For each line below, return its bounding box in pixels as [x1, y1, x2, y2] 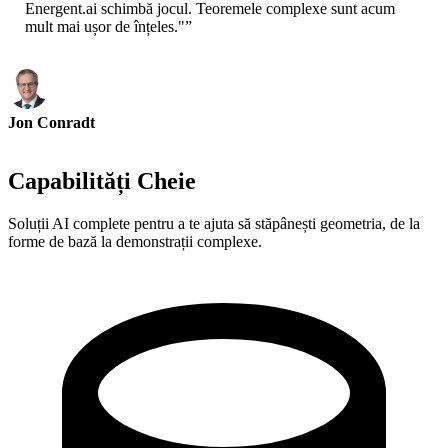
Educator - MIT [8, 132, 98, 148]
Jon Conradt [8, 114, 95, 132]
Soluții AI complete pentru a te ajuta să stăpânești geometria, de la [8, 215, 420, 233]
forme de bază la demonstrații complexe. [8, 233, 262, 251]
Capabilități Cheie [8, 168, 196, 195]
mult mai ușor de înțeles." [25, 18, 185, 36]
